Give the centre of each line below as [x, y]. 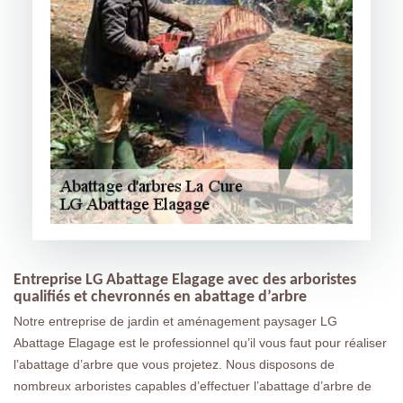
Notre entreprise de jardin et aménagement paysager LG [175, 321]
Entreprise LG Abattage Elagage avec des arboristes [185, 280]
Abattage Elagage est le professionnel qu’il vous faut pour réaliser [200, 342]
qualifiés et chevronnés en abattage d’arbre [160, 297]
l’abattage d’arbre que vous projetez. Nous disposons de [174, 364]
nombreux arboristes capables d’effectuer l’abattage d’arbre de [193, 385]
